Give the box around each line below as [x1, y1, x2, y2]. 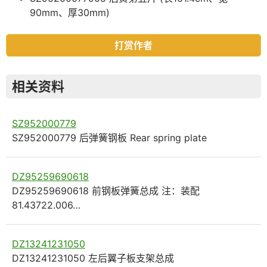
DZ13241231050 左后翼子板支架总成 [12, 252, 174, 264]
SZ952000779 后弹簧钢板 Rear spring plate [12, 132, 207, 144]
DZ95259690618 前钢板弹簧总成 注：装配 [12, 185, 200, 197]
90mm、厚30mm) [30, 7, 110, 18]
